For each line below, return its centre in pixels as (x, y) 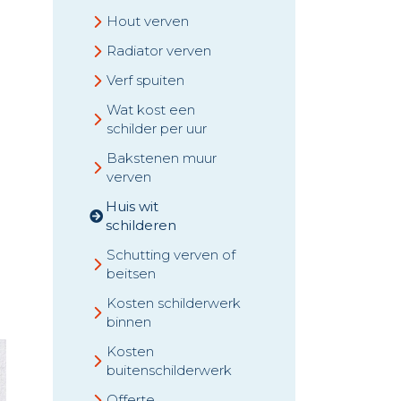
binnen (129, 322)
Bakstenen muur (162, 158)
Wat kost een (151, 110)
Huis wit (132, 206)
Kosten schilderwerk (174, 303)
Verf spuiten (145, 80)
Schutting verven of (171, 255)
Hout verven (148, 21)
